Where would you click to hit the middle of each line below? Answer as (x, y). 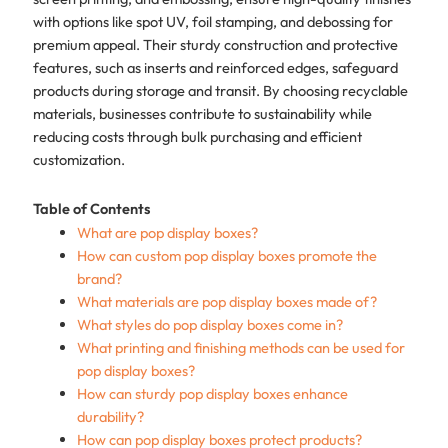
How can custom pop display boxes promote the (226, 255)
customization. (78, 160)
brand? (99, 278)
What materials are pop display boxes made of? (226, 301)
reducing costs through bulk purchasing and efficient (197, 137)
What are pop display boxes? (167, 232)
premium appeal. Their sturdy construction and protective (215, 45)
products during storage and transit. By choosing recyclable (220, 91)
